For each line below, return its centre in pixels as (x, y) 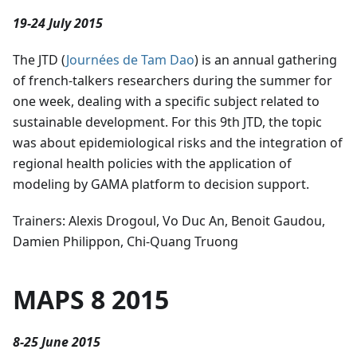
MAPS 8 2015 (91, 300)
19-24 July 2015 (58, 24)
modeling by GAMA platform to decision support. (161, 184)
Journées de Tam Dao (130, 60)
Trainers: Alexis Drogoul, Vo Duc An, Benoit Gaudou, (169, 221)
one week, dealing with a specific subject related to (166, 102)
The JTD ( (39, 60)
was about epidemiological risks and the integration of (178, 143)
